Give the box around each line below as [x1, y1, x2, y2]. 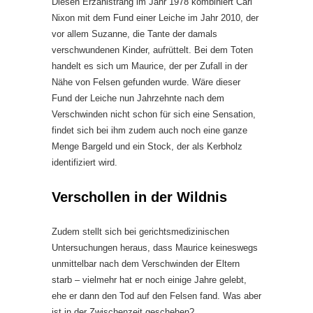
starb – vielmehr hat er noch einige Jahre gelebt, [52, 274, 247, 285]
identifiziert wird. [52, 156, 117, 168]
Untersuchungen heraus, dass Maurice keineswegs [52, 242, 258, 253]
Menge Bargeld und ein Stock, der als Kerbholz [52, 140, 242, 152]
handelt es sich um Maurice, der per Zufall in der [52, 60, 247, 71]
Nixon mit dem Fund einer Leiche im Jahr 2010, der [52, 12, 259, 23]
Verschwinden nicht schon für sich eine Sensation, [52, 108, 256, 119]
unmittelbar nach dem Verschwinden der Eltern [52, 258, 240, 269]
